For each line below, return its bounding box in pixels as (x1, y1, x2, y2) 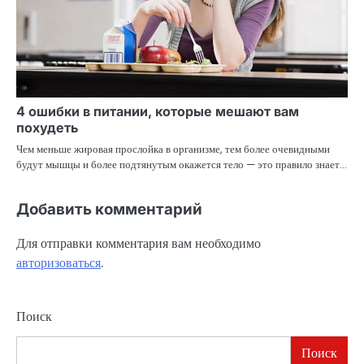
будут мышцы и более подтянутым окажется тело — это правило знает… (16, 157, 347, 173)
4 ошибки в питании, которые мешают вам (16, 103, 299, 120)
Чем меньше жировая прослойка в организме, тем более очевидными (16, 141, 330, 158)
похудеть (16, 119, 78, 136)
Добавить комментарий (16, 200, 202, 219)
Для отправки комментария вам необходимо (16, 234, 261, 253)
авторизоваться (16, 253, 101, 273)
